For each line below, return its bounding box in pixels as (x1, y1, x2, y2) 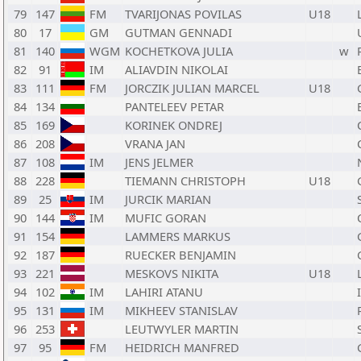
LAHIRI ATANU (125, 284, 203, 300)
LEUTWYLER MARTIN (125, 321, 239, 337)
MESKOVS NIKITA (125, 265, 218, 281)
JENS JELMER (125, 154, 193, 170)
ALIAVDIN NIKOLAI (125, 61, 228, 77)
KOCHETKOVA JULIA (125, 43, 233, 59)
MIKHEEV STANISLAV (125, 302, 238, 318)
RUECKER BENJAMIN (125, 247, 236, 263)
